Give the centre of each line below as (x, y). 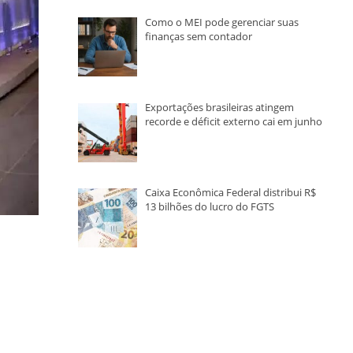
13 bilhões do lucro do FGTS (209, 206)
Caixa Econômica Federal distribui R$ (230, 192)
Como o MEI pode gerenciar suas (221, 22)
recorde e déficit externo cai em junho (233, 121)
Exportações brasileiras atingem (219, 107)
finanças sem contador (198, 36)
